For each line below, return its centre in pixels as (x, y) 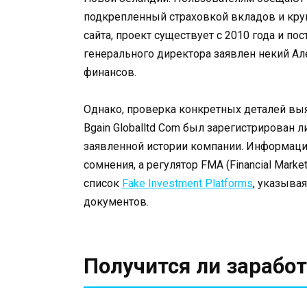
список (103, 184)
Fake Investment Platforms (187, 184)
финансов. (110, 73)
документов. (116, 202)
